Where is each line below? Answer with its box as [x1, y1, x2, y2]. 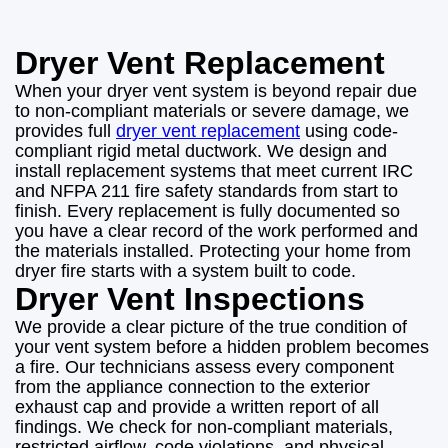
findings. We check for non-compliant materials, [15, 417, 393, 438]
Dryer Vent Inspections [15, 281, 365, 318]
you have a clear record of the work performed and [15, 221, 418, 242]
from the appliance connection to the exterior [15, 377, 370, 398]
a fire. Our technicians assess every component [15, 357, 394, 378]
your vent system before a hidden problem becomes [15, 337, 429, 358]
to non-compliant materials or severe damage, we [15, 101, 409, 122]
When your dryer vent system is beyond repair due [15, 81, 417, 102]
